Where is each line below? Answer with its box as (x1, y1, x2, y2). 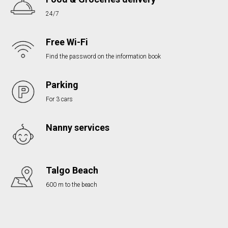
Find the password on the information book (46, 53, 161, 60)
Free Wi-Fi (46, 37, 88, 47)
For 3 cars (46, 96, 73, 103)
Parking (46, 79, 78, 90)
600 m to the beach (46, 181, 97, 188)
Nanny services (46, 122, 109, 133)
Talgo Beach (46, 165, 98, 176)
